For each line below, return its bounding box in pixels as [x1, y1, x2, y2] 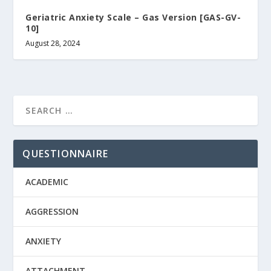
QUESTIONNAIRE [22, 147, 109, 161]
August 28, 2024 [25, 38, 80, 49]
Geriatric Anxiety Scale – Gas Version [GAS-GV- [25, 11, 241, 24]
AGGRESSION [25, 206, 79, 218]
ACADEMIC [25, 176, 69, 188]
